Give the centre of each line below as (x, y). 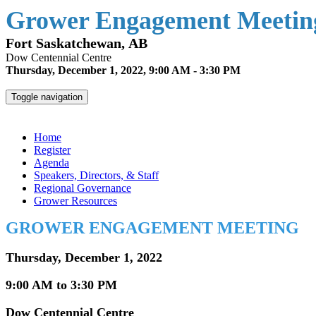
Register (52, 150)
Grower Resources (75, 201)
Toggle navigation (47, 97)
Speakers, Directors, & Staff (96, 175)
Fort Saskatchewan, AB (77, 43)
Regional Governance (83, 188)
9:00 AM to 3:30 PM (61, 285)
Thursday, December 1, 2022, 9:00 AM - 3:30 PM (123, 70)
